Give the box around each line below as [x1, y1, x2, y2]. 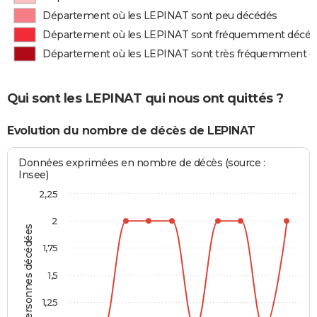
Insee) [18, 168, 49, 182]
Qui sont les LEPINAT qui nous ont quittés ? [7, 90, 284, 106]
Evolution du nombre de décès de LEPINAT [7, 123, 255, 137]
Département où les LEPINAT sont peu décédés [42, 9, 277, 22]
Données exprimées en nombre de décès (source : [18, 156, 265, 170]
